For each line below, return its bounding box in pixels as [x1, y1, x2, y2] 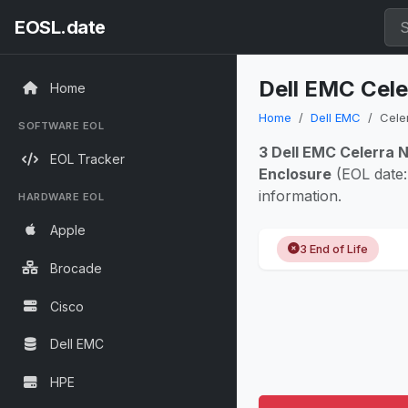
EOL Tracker [50, 151, 125, 168]
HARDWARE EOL [18, 189, 104, 203]
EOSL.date [15, 15, 106, 38]
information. [259, 187, 342, 205]
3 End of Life [300, 241, 368, 256]
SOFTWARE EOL [18, 118, 104, 132]
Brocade [50, 260, 102, 276]
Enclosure [259, 165, 331, 183]
